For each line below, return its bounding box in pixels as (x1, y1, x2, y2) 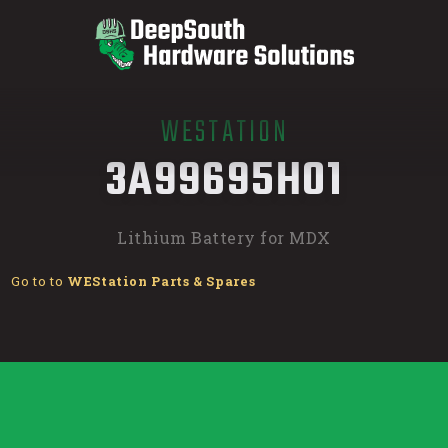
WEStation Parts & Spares (66, 273, 256, 290)
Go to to (11, 273, 67, 290)
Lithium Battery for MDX (117, 226, 331, 248)
